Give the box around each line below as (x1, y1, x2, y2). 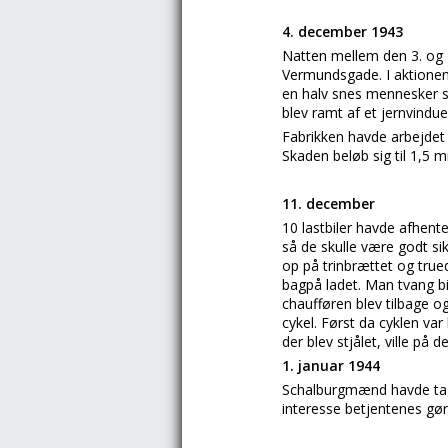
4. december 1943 (282, 22, 403, 41)
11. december (282, 194, 375, 213)
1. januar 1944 (282, 356, 380, 375)
